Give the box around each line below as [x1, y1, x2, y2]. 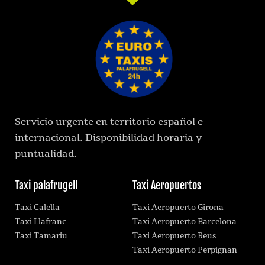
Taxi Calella [15, 202, 60, 214]
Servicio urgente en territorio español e [15, 115, 203, 129]
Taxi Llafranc [15, 216, 66, 228]
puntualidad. [15, 147, 77, 161]
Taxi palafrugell [15, 179, 77, 192]
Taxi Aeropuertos [132, 179, 201, 192]
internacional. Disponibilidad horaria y [15, 131, 202, 145]
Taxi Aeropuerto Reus [132, 231, 216, 242]
